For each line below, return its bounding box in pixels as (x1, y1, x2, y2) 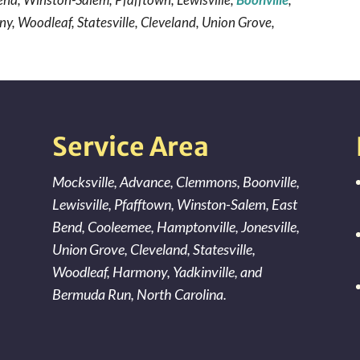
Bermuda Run (51, 285, 131, 303)
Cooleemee (87, 218, 151, 235)
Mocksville (51, 173, 114, 190)
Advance (119, 173, 170, 190)
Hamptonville (156, 218, 235, 235)
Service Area (51, 131, 209, 163)
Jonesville (240, 218, 297, 235)
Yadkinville (172, 263, 235, 280)
